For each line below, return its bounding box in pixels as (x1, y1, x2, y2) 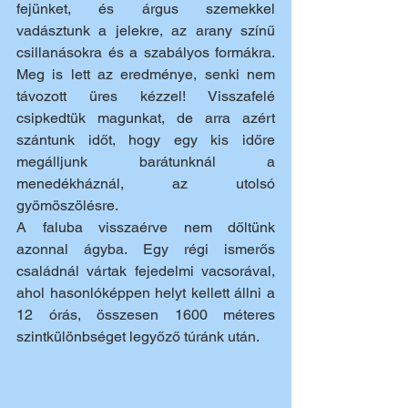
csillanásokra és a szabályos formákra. (16, 44, 275, 61)
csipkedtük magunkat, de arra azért (16, 109, 275, 127)
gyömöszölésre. (16, 197, 118, 214)
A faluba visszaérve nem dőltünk (16, 219, 275, 236)
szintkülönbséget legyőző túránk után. (16, 328, 260, 345)
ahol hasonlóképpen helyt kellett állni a (16, 284, 275, 301)
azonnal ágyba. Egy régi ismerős (16, 240, 275, 258)
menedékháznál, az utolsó (16, 175, 275, 192)
